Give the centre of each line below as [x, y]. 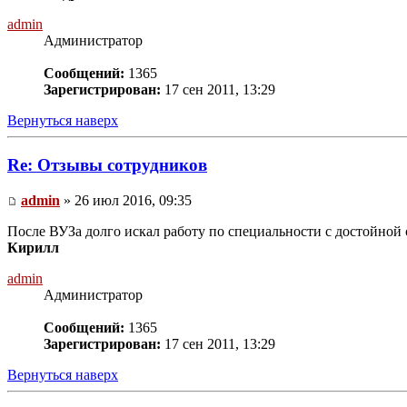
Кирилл [33, 247]
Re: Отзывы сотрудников [107, 164]
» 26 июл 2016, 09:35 [126, 200]
